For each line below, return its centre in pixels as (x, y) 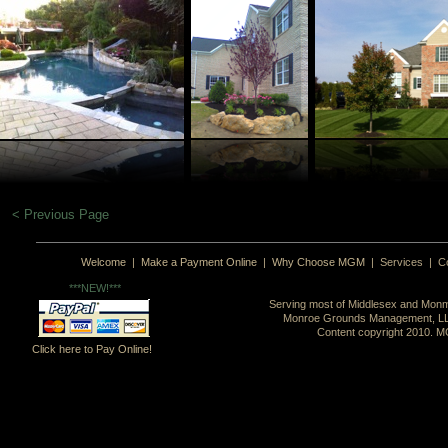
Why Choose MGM (318, 262)
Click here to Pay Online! (92, 349)
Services (401, 262)
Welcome (103, 262)
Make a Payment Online (198, 262)
